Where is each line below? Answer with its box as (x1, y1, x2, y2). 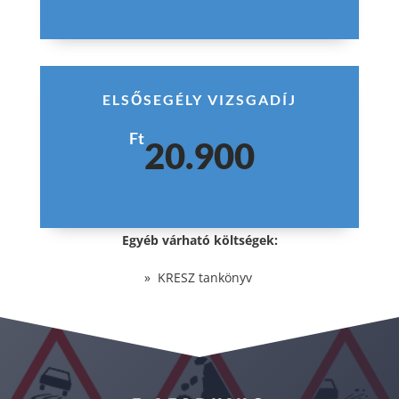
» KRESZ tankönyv (143, 269, 256, 287)
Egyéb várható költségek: (121, 232, 278, 249)
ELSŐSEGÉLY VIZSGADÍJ (102, 91, 297, 109)
